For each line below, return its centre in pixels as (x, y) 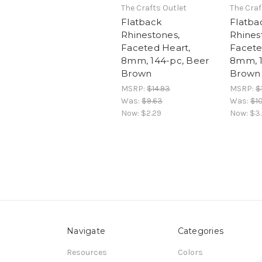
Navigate (86, 231)
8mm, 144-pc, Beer (165, 60)
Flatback (141, 22)
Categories (200, 231)
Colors (190, 252)
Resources (87, 252)
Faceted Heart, (156, 47)
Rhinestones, (150, 35)
